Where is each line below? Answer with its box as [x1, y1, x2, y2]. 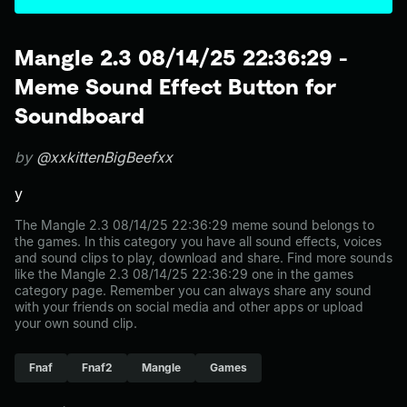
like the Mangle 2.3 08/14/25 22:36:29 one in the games [15, 266, 353, 282]
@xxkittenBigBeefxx [36, 148, 173, 166]
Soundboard [15, 103, 144, 128]
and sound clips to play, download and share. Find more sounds [15, 250, 392, 265]
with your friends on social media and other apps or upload [15, 299, 363, 314]
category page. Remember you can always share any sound [15, 283, 372, 298]
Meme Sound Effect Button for [15, 74, 336, 99]
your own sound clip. [15, 315, 137, 331]
